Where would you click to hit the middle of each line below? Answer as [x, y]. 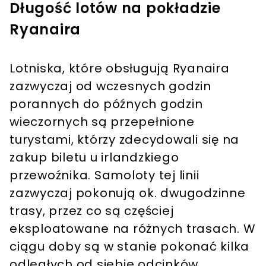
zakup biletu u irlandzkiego [94, 158]
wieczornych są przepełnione [102, 122]
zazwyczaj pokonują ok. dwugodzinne [128, 193]
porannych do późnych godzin [106, 104]
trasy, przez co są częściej [92, 211]
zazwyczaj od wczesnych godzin [110, 86]
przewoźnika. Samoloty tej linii [104, 175]
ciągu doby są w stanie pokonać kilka [129, 247]
